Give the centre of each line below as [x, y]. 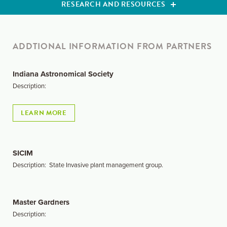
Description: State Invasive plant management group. [88, 165]
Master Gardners [41, 202]
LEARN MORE [44, 113]
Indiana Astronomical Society [63, 74]
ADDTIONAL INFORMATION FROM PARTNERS [112, 46]
